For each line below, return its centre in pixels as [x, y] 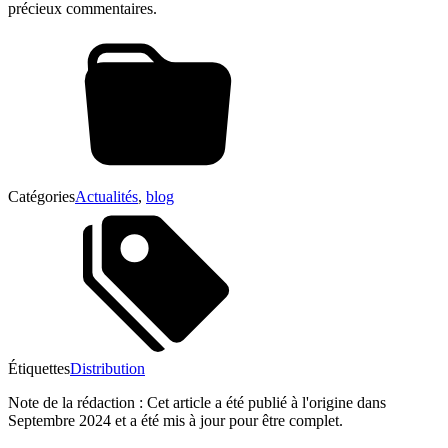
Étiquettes [39, 368]
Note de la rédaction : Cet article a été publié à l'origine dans [197, 402]
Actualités [106, 196]
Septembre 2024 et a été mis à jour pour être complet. [175, 420]
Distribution [107, 368]
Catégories [41, 196]
